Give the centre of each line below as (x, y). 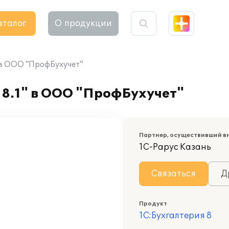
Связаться (174, 174)
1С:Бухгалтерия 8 (175, 216)
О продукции (83, 24)
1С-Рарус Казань (175, 147)
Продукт (153, 204)
